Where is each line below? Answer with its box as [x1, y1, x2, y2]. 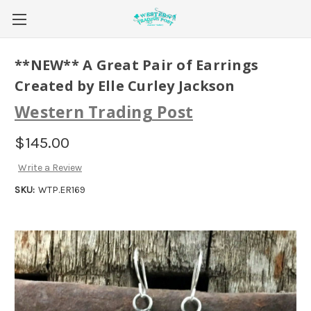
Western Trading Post [15, 101, 193, 123]
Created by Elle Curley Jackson [15, 76, 235, 96]
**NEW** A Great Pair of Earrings [15, 56, 258, 75]
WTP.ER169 [37, 184, 85, 196]
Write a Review [17, 162, 82, 174]
